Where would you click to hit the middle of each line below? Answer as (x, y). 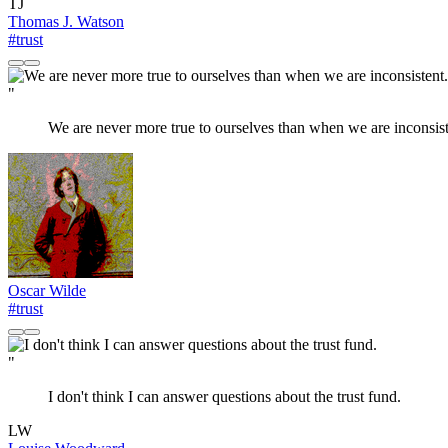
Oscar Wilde (47, 291)
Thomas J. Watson (66, 22)
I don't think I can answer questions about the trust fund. (224, 397)
